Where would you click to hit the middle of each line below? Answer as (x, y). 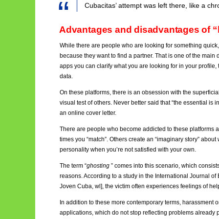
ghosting (98, 166)
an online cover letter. (88, 113)
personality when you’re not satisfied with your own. (128, 150)
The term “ (73, 166)
